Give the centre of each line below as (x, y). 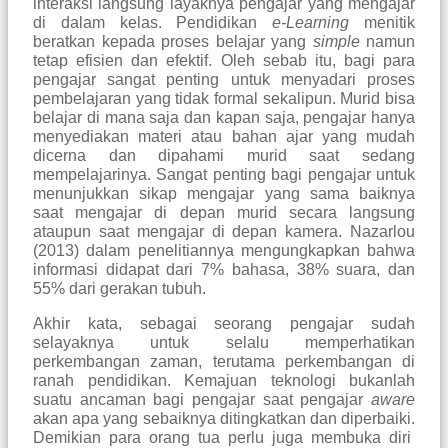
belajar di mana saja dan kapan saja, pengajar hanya (224, 118)
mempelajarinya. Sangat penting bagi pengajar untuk (224, 175)
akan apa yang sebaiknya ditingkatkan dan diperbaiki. (224, 419)
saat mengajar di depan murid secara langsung (224, 213)
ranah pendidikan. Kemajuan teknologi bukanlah (224, 381)
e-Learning (311, 23)
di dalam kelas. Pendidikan (153, 23)
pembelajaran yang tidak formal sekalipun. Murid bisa (224, 99)
